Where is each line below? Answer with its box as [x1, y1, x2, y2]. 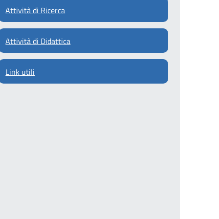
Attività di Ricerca [5, 4, 66, 17]
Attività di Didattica [5, 35, 71, 47]
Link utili [5, 66, 35, 78]
